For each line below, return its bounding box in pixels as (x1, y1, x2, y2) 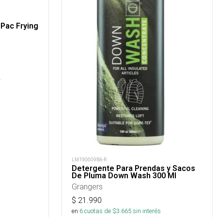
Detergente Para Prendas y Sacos (72, 163, 195, 173)
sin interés (133, 206, 161, 215)
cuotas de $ (83, 206, 116, 215)
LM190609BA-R (72, 156, 107, 163)
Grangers (72, 181, 103, 191)
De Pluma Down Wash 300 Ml (72, 170, 176, 180)
